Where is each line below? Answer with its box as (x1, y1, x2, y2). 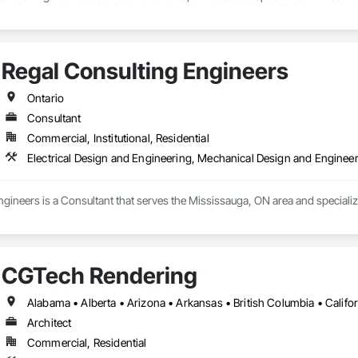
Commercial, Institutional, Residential (26, 131, 209, 145)
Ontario (26, 91, 65, 105)
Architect (26, 316, 72, 330)
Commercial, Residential (26, 336, 147, 350)
